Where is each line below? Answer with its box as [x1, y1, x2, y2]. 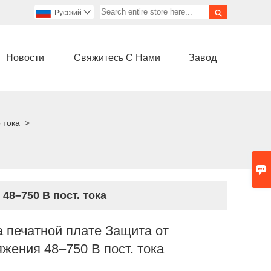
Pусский [54, 8, 82, 17]
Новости [5, 52, 44, 63]
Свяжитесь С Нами [73, 52, 160, 63]
